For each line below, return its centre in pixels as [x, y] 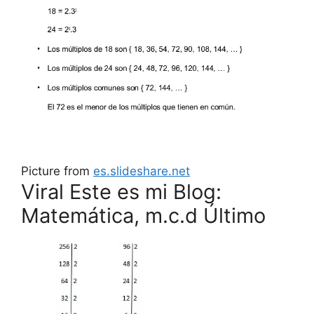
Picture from [57, 171]
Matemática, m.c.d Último [143, 215]
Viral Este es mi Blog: [121, 191]
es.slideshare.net [142, 171]
